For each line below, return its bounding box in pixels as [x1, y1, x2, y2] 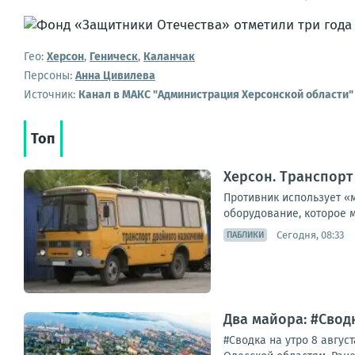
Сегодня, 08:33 [277, 228, 344, 241]
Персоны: [24, 69, 72, 82]
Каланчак [143, 50, 195, 63]
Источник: [24, 88, 78, 101]
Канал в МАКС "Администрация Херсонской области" [78, 88, 353, 101]
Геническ [90, 50, 138, 63]
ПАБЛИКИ [227, 230, 264, 240]
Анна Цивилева [75, 69, 155, 82]
